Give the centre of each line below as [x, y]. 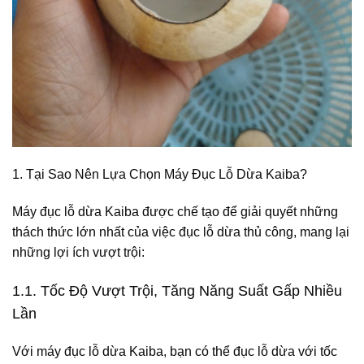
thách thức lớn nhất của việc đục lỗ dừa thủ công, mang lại [181, 232]
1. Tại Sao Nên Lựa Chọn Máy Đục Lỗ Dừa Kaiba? [160, 175]
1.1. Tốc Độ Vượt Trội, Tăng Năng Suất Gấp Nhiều [177, 290]
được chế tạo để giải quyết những [238, 211]
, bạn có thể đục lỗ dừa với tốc [250, 352]
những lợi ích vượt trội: [78, 252]
